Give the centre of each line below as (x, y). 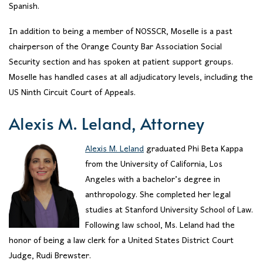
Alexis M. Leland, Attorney (107, 123)
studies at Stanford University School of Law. (169, 211)
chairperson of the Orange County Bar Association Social (115, 47)
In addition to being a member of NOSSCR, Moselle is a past (121, 32)
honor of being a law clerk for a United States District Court (121, 241)
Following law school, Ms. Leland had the (160, 226)
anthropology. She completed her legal (158, 195)
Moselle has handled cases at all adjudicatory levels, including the (131, 77)
